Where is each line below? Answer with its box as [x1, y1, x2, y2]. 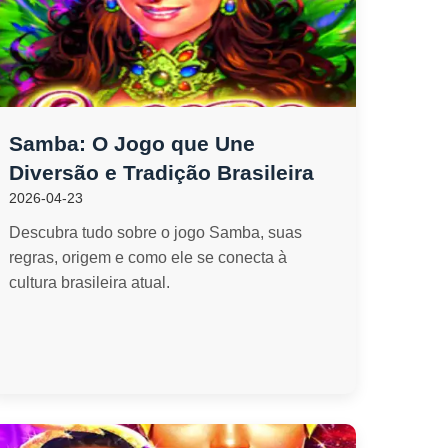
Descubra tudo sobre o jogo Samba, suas [9, 224, 303, 241]
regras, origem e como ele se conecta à [9, 249, 288, 266]
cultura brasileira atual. [9, 274, 171, 291]
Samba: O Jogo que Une [9, 132, 256, 155]
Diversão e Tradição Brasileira [9, 161, 315, 184]
